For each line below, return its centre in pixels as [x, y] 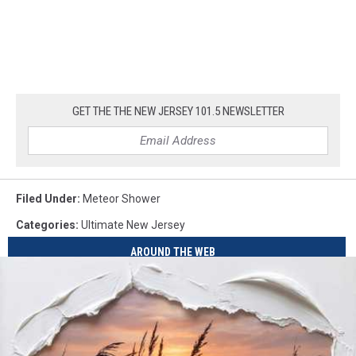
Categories [46, 224]
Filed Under [46, 198]
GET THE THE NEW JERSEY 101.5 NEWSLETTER [178, 111]
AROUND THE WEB [173, 252]
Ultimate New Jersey [133, 224]
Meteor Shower [122, 198]
